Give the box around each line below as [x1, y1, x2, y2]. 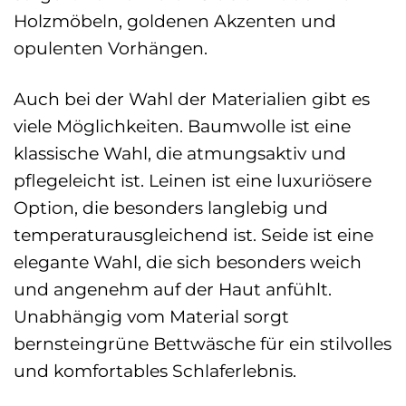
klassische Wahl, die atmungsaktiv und [14, 141, 346, 164]
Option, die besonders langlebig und [14, 196, 328, 218]
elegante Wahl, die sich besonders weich [14, 250, 362, 273]
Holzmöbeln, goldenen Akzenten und [14, 10, 336, 33]
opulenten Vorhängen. [14, 37, 208, 60]
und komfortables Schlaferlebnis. [14, 359, 296, 382]
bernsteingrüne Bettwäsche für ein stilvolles [14, 332, 391, 354]
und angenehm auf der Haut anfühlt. [14, 277, 332, 300]
